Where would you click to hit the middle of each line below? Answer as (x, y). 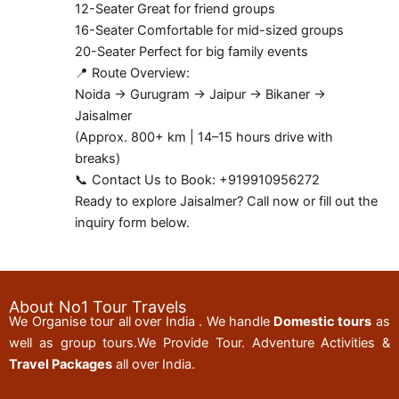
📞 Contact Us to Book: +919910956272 (197, 180)
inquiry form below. (132, 223)
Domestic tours (321, 321)
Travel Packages (61, 364)
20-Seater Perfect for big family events (191, 52)
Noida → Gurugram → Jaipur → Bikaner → (200, 94)
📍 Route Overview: (132, 73)
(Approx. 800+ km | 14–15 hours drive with (204, 137)
